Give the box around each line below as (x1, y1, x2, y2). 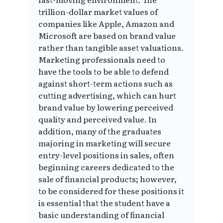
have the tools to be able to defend (38, 65, 169, 78)
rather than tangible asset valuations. (38, 41, 184, 54)
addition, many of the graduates (38, 125, 161, 137)
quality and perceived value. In (38, 113, 157, 125)
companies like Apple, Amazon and (38, 17, 174, 30)
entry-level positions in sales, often (38, 149, 174, 161)
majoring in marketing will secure (38, 137, 171, 149)
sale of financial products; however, (38, 173, 177, 185)
